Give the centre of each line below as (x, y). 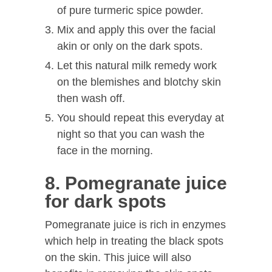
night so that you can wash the (131, 134)
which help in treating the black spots (134, 241)
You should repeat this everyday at (141, 117)
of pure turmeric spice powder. (130, 10)
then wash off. (91, 98)
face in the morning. (105, 150)
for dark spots (106, 201)
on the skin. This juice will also (118, 257)
